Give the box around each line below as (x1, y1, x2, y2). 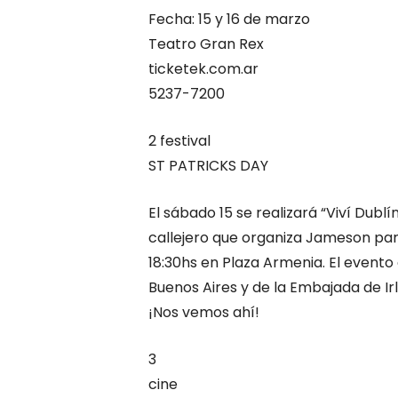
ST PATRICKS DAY (148, 155, 268, 176)
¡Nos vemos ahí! (148, 301, 259, 322)
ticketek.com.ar (148, 58, 259, 79)
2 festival (148, 130, 211, 151)
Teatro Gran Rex (148, 33, 264, 54)
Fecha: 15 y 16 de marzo (148, 8, 310, 29)
